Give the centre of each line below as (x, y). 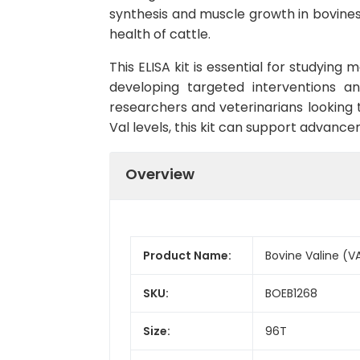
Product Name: (187, 255)
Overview (160, 174)
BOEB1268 (291, 293)
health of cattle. (160, 34)
